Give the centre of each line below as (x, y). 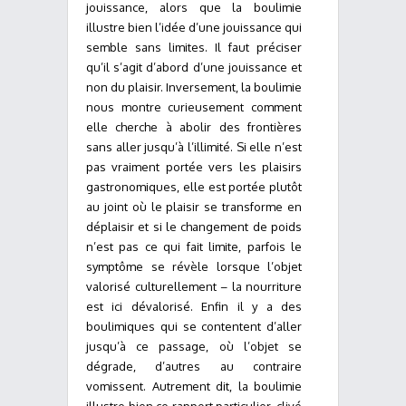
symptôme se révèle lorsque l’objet (194, 266)
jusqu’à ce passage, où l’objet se (194, 346)
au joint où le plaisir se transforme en (194, 207)
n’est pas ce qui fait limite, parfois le (194, 246)
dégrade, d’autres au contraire (194, 366)
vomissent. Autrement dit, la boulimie (194, 386)
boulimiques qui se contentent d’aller (194, 326)
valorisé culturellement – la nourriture (194, 286)
